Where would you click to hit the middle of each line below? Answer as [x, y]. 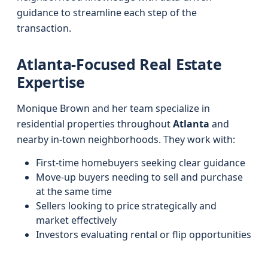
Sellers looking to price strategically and [126, 206]
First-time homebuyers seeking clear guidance [141, 163]
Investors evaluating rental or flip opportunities [144, 234]
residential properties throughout [95, 124]
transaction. [44, 28]
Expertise [51, 82]
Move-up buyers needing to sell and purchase [139, 177]
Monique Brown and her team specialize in [113, 108]
